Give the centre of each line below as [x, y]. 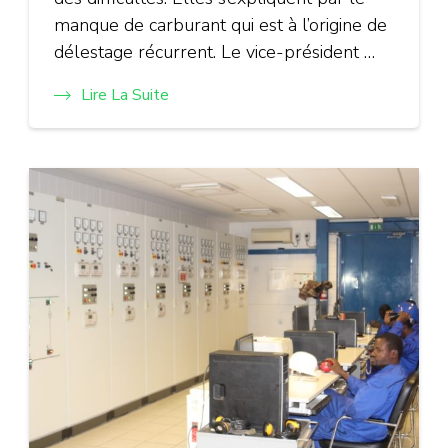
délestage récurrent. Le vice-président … [214, 52]
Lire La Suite [125, 95]
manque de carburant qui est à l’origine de [220, 25]
